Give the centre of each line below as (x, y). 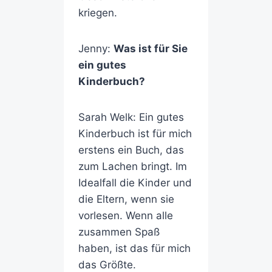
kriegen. (97, 13)
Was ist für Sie (150, 49)
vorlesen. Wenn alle (125, 216)
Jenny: (96, 49)
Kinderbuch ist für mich (135, 134)
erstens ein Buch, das (131, 150)
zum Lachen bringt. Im (132, 167)
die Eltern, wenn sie (126, 199)
